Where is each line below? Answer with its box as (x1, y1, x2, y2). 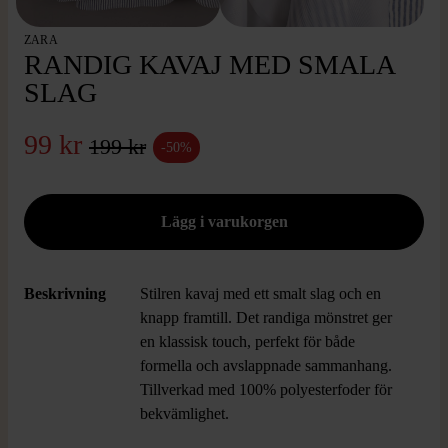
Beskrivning (24, 285, 106, 302)
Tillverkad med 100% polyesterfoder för (140, 381, 392, 398)
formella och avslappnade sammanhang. (140, 357, 392, 374)
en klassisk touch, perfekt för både (140, 333, 355, 350)
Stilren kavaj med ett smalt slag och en (140, 285, 381, 302)
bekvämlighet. (140, 405, 229, 422)
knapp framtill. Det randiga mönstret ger (140, 309, 392, 326)
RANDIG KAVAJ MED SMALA (24, 49, 394, 80)
